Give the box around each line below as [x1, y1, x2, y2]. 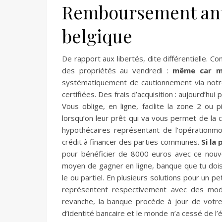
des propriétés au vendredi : [62, 65, 173, 75]
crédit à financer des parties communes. [62, 137, 201, 147]
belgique [62, 24, 132, 48]
